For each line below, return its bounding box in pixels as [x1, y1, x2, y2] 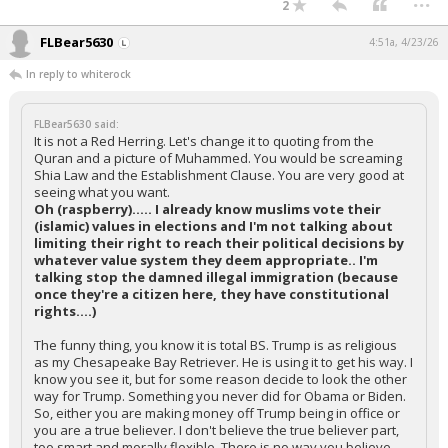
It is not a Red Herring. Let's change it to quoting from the [34, 132, 374, 150]
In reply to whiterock [26, 67, 131, 81]
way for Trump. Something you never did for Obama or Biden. [34, 387, 406, 405]
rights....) [34, 302, 96, 320]
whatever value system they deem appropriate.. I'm [34, 251, 378, 269]
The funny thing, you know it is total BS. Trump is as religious [34, 336, 397, 354]
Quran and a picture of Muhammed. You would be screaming [34, 149, 402, 167]
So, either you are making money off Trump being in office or [34, 404, 400, 422]
